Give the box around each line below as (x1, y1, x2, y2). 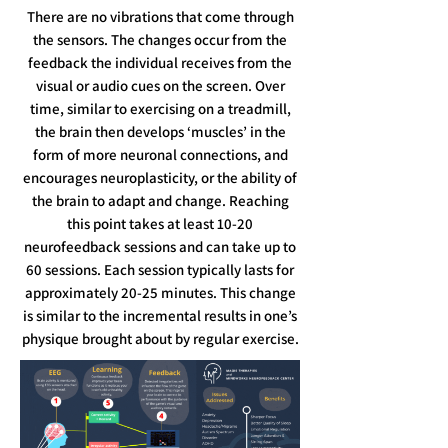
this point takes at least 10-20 (67, 214, 253, 233)
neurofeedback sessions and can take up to (24, 237, 296, 256)
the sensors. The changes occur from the (33, 30, 287, 49)
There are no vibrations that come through (26, 7, 294, 26)
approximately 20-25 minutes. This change (24, 283, 296, 302)
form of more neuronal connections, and (32, 145, 288, 164)
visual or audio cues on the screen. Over (35, 76, 285, 95)
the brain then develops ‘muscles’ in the (34, 122, 286, 141)
